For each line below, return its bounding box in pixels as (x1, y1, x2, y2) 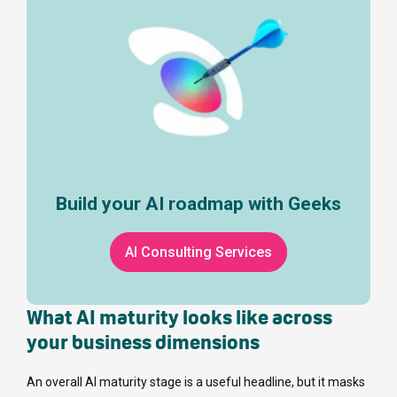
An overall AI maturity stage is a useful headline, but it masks (27, 375, 365, 390)
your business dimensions (27, 330, 260, 355)
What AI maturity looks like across (27, 305, 332, 331)
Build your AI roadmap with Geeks (56, 193, 341, 215)
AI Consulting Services (125, 244, 272, 261)
